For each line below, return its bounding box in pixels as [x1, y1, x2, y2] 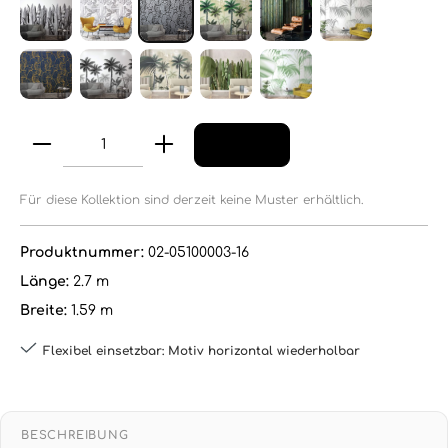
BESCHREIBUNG [21, 428, 129, 442]
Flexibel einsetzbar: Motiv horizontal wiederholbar [43, 343, 360, 358]
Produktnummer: [20, 244, 148, 260]
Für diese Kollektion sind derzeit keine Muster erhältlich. [20, 192, 364, 207]
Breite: [20, 302, 71, 318]
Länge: [20, 273, 73, 289]
